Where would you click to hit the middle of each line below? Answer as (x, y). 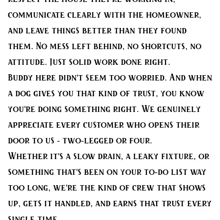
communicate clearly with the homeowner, (105, 15)
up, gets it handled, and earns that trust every (110, 203)
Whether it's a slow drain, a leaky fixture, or (109, 156)
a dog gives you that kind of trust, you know (106, 93)
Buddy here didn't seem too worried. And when (110, 78)
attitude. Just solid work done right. (89, 62)
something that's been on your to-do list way (107, 172)
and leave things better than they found (97, 30)
